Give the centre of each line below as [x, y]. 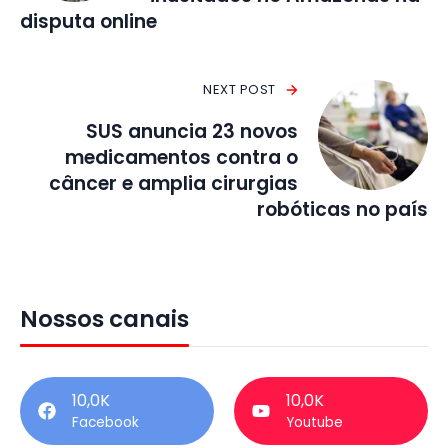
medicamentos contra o [181, 158]
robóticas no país [342, 210]
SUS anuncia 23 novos [192, 132]
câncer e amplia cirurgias [173, 184]
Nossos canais [104, 319]
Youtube [314, 423]
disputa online [88, 22]
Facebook [105, 423]
